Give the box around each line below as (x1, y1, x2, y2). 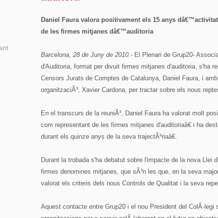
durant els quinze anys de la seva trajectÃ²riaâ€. (41, 133, 177, 140)
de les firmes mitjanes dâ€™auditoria (41, 28, 153, 35)
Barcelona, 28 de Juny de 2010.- (41, 51, 132, 58)
